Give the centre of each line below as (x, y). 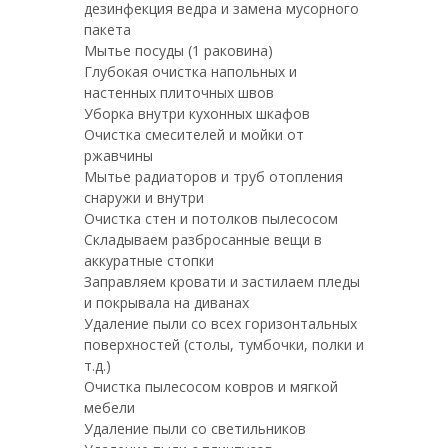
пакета (107, 29)
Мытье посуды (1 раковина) (178, 50)
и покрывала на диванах (166, 302)
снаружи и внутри (144, 197)
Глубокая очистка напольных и (190, 71)
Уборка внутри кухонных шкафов (197, 113)
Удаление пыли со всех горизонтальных (220, 323)
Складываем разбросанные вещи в (203, 239)
